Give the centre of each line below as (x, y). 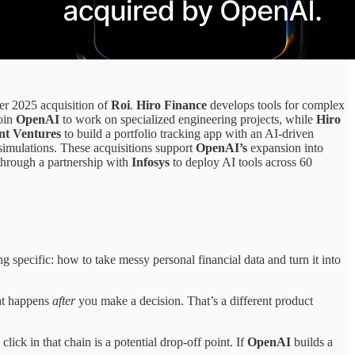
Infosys (151, 162)
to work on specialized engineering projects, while (188, 119)
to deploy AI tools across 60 (241, 162)
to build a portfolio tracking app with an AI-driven (187, 133)
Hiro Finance (172, 105)
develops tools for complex (276, 105)
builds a (312, 342)
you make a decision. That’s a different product (194, 301)
